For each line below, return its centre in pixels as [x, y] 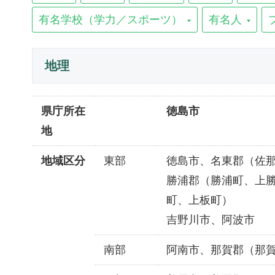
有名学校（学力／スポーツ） [110, 20]
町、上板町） [199, 200]
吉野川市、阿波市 [211, 220]
